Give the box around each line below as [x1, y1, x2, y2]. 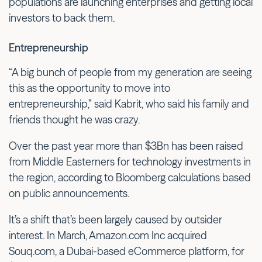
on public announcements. [9, 186, 129, 200]
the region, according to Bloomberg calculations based [9, 170, 251, 184]
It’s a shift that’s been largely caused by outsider [9, 212, 222, 226]
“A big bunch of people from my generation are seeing [9, 65, 251, 79]
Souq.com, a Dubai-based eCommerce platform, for [9, 244, 244, 258]
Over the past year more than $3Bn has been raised [9, 139, 243, 153]
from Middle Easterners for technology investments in [9, 154, 251, 168]
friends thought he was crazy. [9, 112, 140, 126]
